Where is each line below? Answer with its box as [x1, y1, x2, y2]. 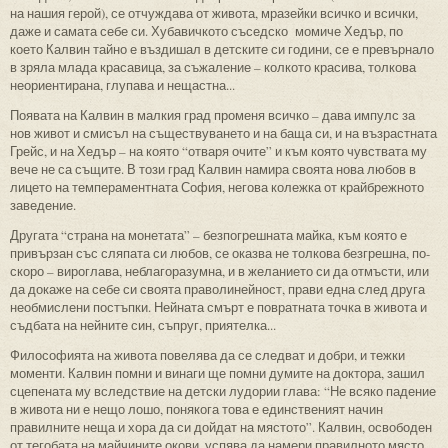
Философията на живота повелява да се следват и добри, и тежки [10, 345, 405, 364]
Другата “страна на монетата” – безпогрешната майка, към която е [10, 225, 407, 244]
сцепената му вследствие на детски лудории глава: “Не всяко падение [10, 381, 436, 400]
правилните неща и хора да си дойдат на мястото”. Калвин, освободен [10, 417, 432, 436]
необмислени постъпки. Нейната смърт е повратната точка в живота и [10, 297, 427, 316]
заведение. [10, 195, 76, 214]
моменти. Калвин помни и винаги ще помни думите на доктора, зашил [10, 363, 425, 382]
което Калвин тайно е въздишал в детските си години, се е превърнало [10, 39, 434, 58]
